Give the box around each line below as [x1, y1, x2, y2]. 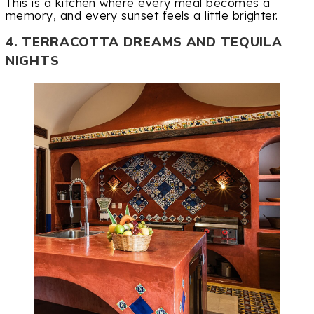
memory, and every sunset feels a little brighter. [6, 8, 278, 23]
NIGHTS [6, 52, 60, 71]
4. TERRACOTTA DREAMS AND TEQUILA [6, 33, 282, 52]
